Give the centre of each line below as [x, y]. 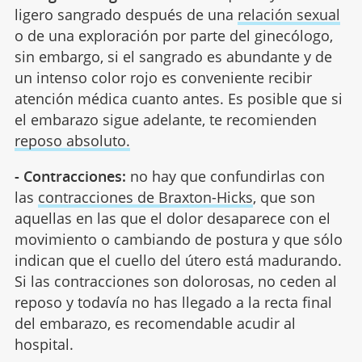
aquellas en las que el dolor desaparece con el [172, 218]
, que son [284, 197]
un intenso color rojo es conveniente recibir [163, 77]
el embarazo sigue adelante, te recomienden [165, 119]
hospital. [44, 344]
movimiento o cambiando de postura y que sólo [178, 239]
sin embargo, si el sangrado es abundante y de [173, 56]
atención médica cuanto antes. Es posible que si [178, 98]
